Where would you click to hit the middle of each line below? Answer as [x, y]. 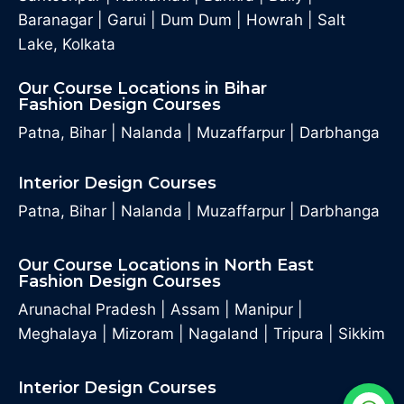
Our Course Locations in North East [166, 265]
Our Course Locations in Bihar [142, 88]
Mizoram [143, 334]
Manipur [264, 309]
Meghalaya [58, 334]
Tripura [298, 334]
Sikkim [362, 334]
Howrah [275, 20]
